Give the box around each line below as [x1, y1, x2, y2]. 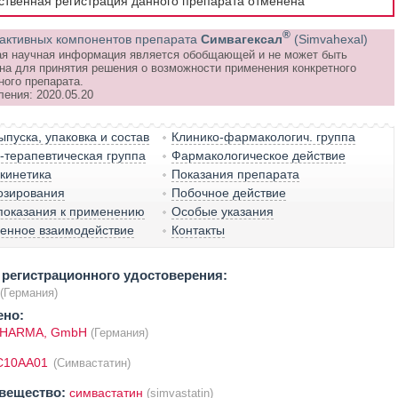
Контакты [171, 223, 226, 237]
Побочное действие [171, 186, 287, 200]
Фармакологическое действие [171, 148, 346, 163]
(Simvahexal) [293, 32, 368, 46]
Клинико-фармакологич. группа [171, 130, 356, 144]
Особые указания [171, 204, 275, 219]
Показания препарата [171, 167, 300, 181]
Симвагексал [200, 32, 283, 46]
